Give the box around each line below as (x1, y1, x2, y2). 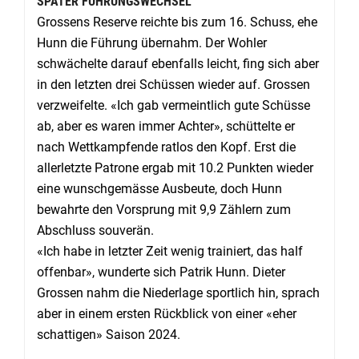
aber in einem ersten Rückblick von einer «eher (37, 305, 296, 321)
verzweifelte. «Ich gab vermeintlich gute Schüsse (37, 97, 310, 113)
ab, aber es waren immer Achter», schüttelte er (37, 118, 295, 134)
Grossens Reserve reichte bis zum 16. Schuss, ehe (37, 14, 317, 30)
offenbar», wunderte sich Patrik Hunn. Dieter (37, 264, 285, 280)
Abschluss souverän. (37, 222, 154, 238)
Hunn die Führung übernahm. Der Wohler (37, 34, 267, 50)
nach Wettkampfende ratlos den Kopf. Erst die (37, 139, 296, 155)
